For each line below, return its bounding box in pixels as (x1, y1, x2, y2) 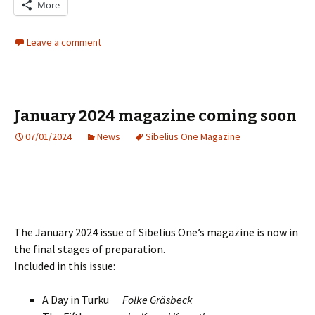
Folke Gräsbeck (122, 292, 193, 307)
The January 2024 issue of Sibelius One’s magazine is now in (14, 225, 298, 239)
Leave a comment (27, 36, 101, 49)
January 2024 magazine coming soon (14, 106, 297, 125)
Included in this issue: (14, 259, 115, 273)
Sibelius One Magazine (146, 130, 240, 143)
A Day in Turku (42, 292, 122, 307)
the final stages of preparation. (14, 242, 165, 256)
